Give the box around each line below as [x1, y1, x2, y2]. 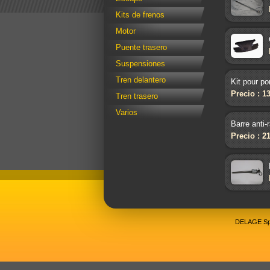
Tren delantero [116, 75, 166, 85]
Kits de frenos [116, 10, 165, 20]
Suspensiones [116, 59, 165, 69]
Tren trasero [116, 92, 158, 101]
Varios [116, 108, 137, 118]
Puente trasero [116, 43, 167, 52]
